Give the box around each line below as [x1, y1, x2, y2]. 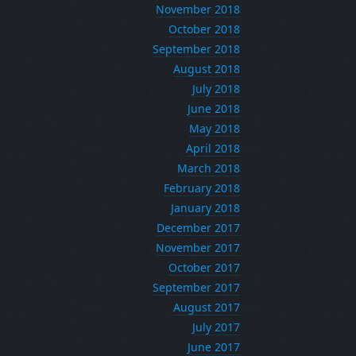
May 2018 [189, 121, 240, 136]
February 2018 [164, 180, 240, 195]
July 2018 [192, 81, 240, 96]
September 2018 [153, 41, 240, 56]
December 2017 [157, 220, 240, 235]
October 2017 [168, 260, 240, 275]
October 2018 [168, 21, 240, 37]
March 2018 [177, 161, 240, 176]
